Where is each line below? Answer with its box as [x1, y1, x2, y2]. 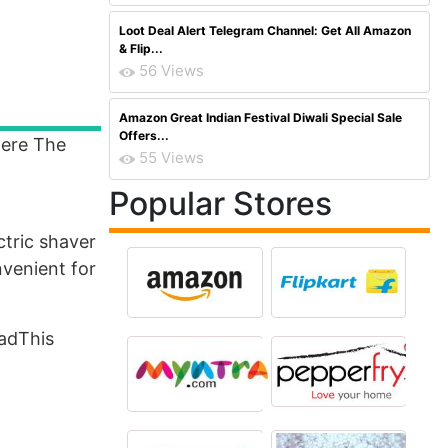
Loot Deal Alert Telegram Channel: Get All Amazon [119, 23, 411, 38]
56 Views [139, 61, 204, 80]
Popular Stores [109, 184, 332, 223]
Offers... [119, 128, 169, 143]
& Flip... [119, 41, 163, 56]
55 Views [139, 148, 204, 167]
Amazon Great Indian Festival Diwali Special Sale [119, 110, 402, 125]
